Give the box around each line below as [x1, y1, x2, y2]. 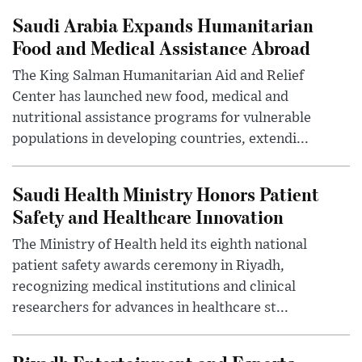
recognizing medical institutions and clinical [12, 280, 296, 295]
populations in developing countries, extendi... [12, 132, 309, 147]
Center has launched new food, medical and [12, 90, 288, 105]
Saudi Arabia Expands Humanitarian [12, 12, 314, 38]
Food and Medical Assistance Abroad [12, 35, 310, 61]
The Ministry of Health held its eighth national [12, 238, 307, 253]
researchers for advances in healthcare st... [12, 301, 288, 316]
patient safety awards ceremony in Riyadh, [12, 259, 284, 274]
